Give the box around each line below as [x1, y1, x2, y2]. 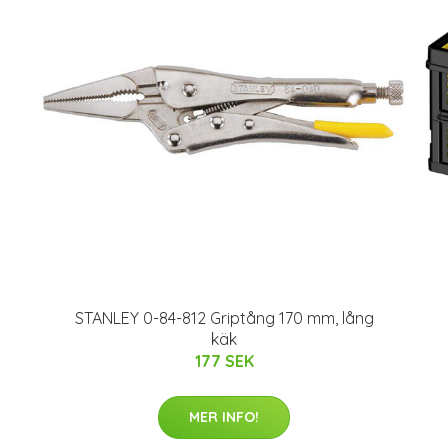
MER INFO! [189, 408, 259, 426]
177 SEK [194, 351, 254, 371]
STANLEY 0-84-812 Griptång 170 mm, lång [74, 308, 374, 328]
